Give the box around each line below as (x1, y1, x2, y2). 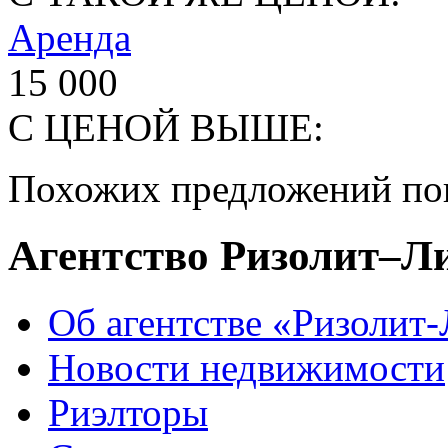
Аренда (8, 15, 131, 59)
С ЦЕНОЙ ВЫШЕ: (8, 105, 324, 149)
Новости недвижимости (48, 345, 445, 389)
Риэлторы (48, 390, 208, 434)
